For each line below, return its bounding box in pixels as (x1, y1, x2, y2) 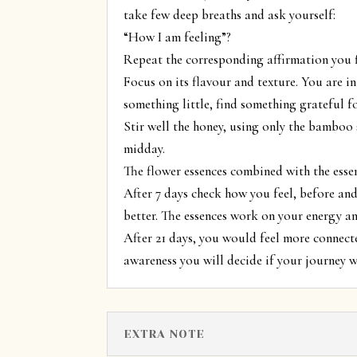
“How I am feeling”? (124, 28, 232, 45)
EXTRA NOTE (124, 328, 206, 341)
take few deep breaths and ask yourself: (124, 6, 336, 23)
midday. (124, 139, 166, 157)
